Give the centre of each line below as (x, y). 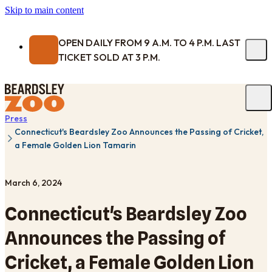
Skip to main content (44, 10)
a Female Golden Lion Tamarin (75, 145)
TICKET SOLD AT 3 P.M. (109, 57)
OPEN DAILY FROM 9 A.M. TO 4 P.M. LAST (149, 42)
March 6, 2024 (33, 183)
